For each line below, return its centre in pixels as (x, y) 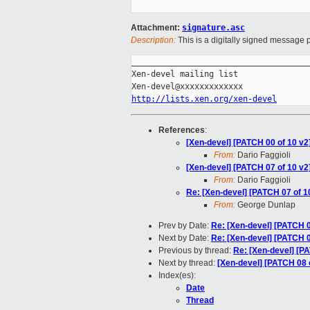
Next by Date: (185, 238)
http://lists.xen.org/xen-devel (204, 99)
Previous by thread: (196, 251)
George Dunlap (265, 205)
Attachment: (156, 28)
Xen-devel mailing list (185, 74)
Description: (153, 40)
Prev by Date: (185, 226)
